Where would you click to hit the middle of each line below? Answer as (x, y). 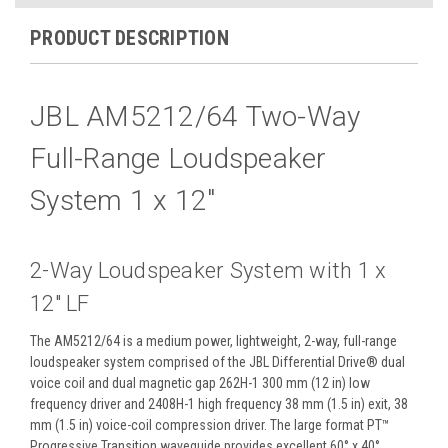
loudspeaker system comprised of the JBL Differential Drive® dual (217, 361)
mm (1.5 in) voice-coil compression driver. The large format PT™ (210, 424)
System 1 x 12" (123, 200)
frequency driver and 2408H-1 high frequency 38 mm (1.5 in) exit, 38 (219, 403)
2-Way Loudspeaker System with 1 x (208, 270)
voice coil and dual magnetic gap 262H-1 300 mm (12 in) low (200, 382)
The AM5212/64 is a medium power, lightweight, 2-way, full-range (213, 340)
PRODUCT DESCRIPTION (129, 37)
